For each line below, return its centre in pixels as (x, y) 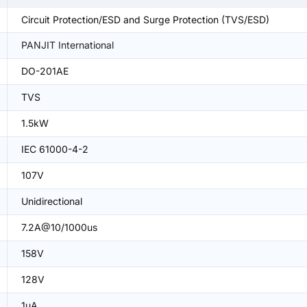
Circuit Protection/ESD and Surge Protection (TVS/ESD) (145, 20)
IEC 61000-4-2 (55, 149)
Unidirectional (52, 201)
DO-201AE (45, 71)
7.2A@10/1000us (59, 227)
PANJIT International (67, 45)
